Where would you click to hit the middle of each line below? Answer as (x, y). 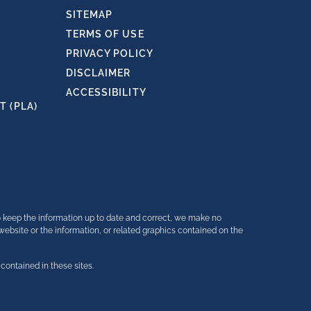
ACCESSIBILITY (106, 92)
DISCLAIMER (98, 73)
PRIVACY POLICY (109, 53)
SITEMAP (89, 15)
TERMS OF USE (105, 34)
